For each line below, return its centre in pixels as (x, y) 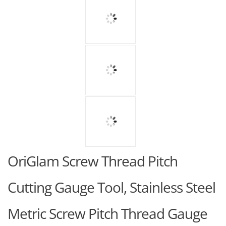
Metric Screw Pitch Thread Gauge (107, 213)
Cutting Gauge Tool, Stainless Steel (111, 187)
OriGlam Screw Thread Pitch (93, 161)
